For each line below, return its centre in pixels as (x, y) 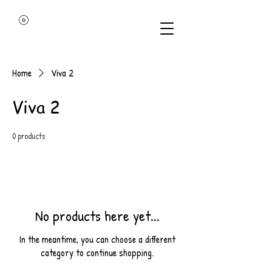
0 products (29, 135)
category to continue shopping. (97, 252)
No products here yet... (97, 215)
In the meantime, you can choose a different (97, 239)
